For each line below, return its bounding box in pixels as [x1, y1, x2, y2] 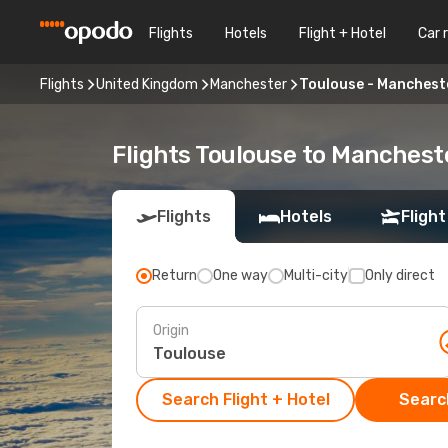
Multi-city [284, 267, 348, 284]
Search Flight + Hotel [161, 390, 330, 409]
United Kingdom [96, 75, 198, 93]
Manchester [210, 75, 287, 93]
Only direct [365, 267, 435, 284]
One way [213, 267, 268, 284]
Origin [153, 321, 189, 339]
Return [152, 267, 197, 284]
